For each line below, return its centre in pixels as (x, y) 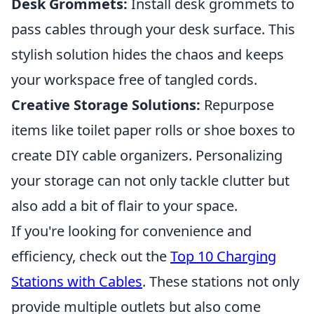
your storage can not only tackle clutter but (150, 180)
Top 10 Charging (223, 256)
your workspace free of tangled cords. (134, 80)
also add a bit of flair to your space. (124, 206)
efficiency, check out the (91, 256)
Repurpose (237, 105)
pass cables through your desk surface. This (153, 29)
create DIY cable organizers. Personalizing (147, 155)
